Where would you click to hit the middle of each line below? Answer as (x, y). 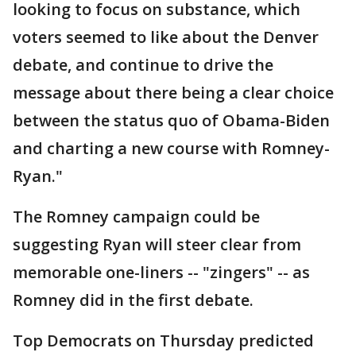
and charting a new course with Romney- (171, 148)
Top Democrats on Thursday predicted (163, 341)
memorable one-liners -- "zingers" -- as (161, 272)
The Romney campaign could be (136, 217)
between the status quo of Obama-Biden (171, 120)
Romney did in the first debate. (133, 300)
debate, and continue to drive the (143, 65)
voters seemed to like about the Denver (166, 37)
